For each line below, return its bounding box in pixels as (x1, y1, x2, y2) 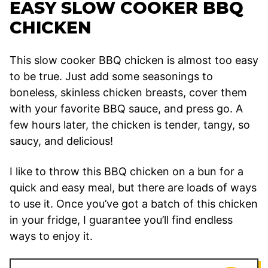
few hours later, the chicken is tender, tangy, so (10, 118, 250, 132)
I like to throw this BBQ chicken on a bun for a (10, 165, 243, 178)
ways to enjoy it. (10, 230, 93, 243)
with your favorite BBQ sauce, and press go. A (10, 102, 243, 115)
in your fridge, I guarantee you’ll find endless (10, 214, 233, 227)
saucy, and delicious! (10, 135, 113, 148)
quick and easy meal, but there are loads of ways (10, 181, 257, 194)
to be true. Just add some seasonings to (10, 70, 213, 83)
